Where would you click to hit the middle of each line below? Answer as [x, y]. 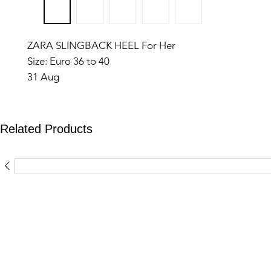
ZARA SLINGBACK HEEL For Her [101, 45]
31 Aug [43, 77]
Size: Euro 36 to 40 [68, 61]
